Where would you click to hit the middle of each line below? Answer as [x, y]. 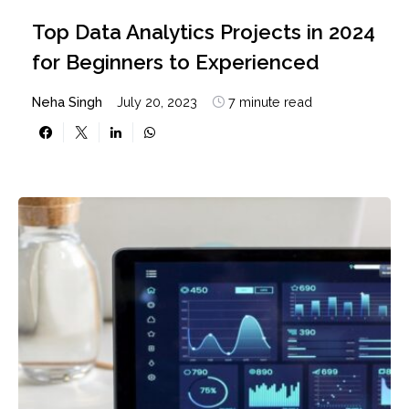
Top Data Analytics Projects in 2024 [204, 31]
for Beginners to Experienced [176, 62]
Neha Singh [67, 101]
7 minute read [270, 101]
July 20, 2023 [157, 101]
